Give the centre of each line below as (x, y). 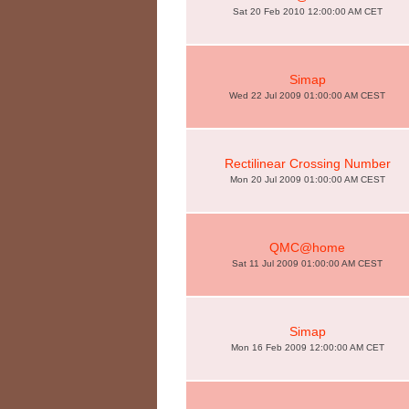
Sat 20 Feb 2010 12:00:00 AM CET (307, 11)
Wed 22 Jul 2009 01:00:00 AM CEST (307, 95)
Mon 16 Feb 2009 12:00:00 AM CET (307, 347)
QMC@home (307, 247)
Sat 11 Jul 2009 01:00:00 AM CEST (307, 263)
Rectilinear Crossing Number (307, 163)
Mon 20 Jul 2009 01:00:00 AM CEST (307, 179)
